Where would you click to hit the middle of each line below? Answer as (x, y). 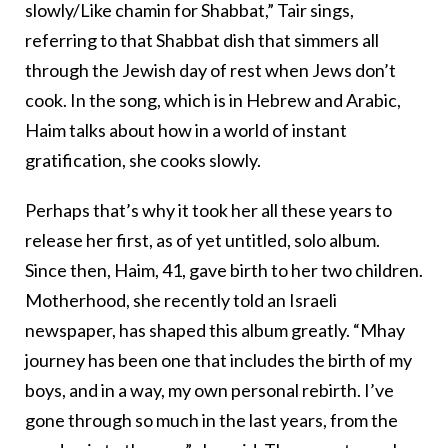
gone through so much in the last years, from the (211, 420)
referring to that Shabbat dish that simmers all (202, 40)
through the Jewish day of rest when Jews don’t (210, 70)
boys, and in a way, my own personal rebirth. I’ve (209, 390)
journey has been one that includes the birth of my (218, 360)
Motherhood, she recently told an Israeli (181, 300)
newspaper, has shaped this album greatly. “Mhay (215, 330)
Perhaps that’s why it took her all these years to (208, 210)
